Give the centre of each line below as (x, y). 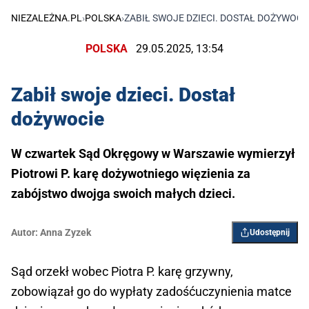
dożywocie (58, 119)
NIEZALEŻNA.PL (47, 18)
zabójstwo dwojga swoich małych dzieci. (123, 194)
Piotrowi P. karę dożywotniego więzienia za (131, 174)
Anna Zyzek (66, 233)
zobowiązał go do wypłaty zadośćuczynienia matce (151, 292)
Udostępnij (270, 233)
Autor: (24, 233)
